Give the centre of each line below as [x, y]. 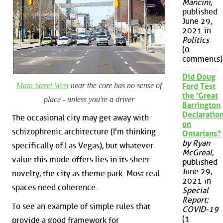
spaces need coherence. [55, 188]
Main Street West [43, 85]
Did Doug [199, 77]
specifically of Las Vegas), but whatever [83, 146]
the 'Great [200, 96]
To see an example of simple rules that [81, 206]
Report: [196, 200]
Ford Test [199, 87]
